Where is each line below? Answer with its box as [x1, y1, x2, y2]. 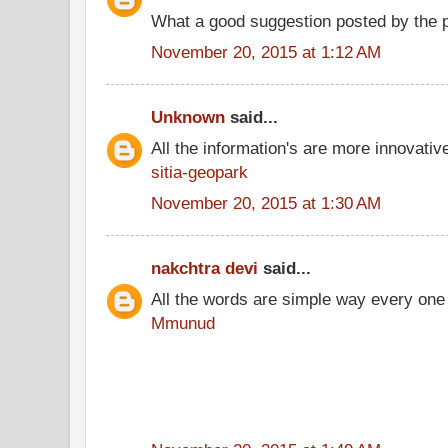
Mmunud [151, 312, 215, 333]
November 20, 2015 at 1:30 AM [151, 192, 381, 213]
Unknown [151, 107, 225, 127]
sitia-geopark [151, 161, 248, 182]
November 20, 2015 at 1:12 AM [151, 41, 381, 62]
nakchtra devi [151, 258, 258, 278]
